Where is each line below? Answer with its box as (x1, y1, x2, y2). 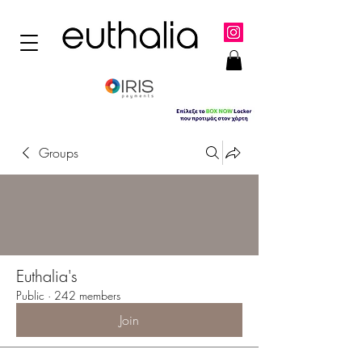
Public (16, 288, 44, 304)
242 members (54, 288, 120, 304)
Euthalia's (16, 265, 78, 288)
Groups (39, 144, 78, 162)
